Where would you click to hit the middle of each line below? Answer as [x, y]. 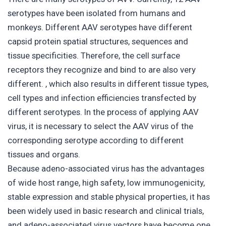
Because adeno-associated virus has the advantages [106, 169]
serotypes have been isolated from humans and [97, 13]
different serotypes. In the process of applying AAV [103, 112]
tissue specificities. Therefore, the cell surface [94, 56]
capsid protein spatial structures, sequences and [98, 42]
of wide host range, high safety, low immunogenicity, [106, 183]
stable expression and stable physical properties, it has [109, 197]
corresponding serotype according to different [96, 140]
